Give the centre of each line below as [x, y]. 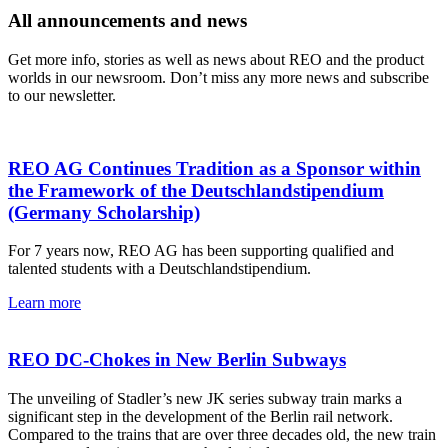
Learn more [44, 303]
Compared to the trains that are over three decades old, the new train [222, 434]
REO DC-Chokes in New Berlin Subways [177, 360]
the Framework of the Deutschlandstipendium [196, 190]
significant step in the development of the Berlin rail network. [200, 416]
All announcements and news [127, 21]
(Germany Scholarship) [104, 212]
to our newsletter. [62, 96]
